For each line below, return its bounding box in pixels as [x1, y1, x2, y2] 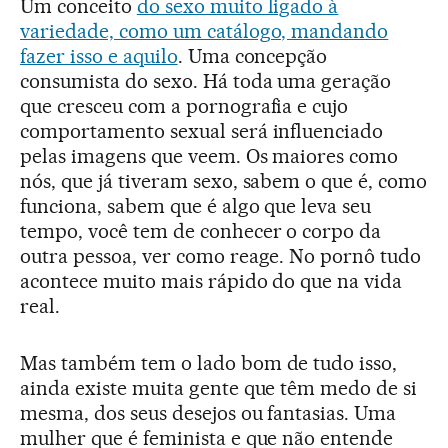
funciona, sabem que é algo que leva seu [20, 194, 372, 219]
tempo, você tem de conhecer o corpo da [20, 219, 382, 244]
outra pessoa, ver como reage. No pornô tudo [20, 244, 422, 269]
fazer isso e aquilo [20, 44, 178, 69]
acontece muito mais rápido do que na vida [20, 269, 403, 294]
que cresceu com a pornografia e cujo [20, 94, 349, 119]
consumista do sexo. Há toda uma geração [20, 69, 392, 94]
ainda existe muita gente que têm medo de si [20, 376, 418, 401]
